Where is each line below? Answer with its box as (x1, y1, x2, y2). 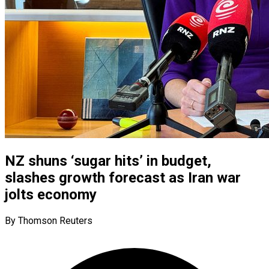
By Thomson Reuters (5, 214, 92, 226)
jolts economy (5, 186, 97, 203)
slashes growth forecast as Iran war (5, 169, 241, 186)
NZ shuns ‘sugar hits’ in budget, (5, 152, 211, 169)
